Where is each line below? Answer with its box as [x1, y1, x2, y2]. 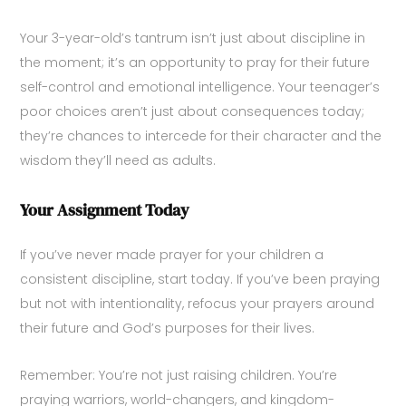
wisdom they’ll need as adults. [20, 151, 217, 170]
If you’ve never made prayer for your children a [20, 246, 324, 265]
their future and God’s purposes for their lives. [20, 319, 315, 338]
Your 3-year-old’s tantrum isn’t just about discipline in [20, 29, 366, 48]
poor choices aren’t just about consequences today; [20, 102, 365, 121]
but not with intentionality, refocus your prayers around [20, 295, 375, 314]
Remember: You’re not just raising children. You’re [20, 366, 338, 385]
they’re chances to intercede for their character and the [20, 127, 382, 146]
